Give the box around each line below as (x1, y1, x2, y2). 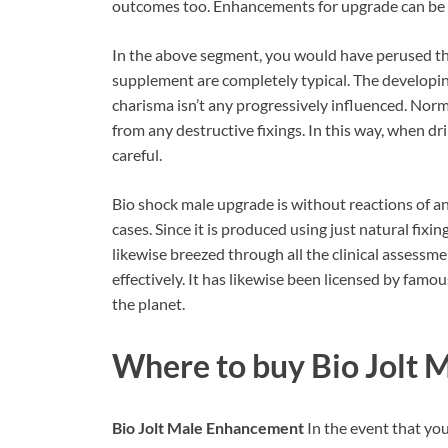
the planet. (112, 294, 185, 314)
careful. (112, 145, 162, 165)
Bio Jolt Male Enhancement (112, 417, 307, 437)
